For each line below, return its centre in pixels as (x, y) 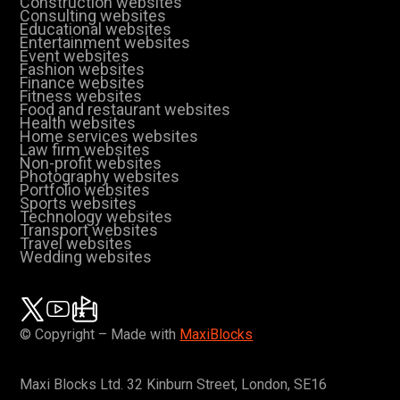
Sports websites (79, 204)
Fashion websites (83, 70)
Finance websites (83, 83)
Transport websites (89, 230)
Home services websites (109, 137)
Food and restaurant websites (125, 110)
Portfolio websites (85, 190)
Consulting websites (93, 16)
